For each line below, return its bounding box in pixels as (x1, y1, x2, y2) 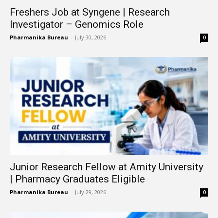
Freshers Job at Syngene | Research (10, 6, 170, 18)
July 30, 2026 (75, 33, 106, 41)
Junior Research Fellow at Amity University (10, 161, 203, 173)
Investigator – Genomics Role (10, 18, 144, 30)
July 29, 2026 (75, 188, 106, 196)
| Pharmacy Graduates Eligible (10, 173, 145, 185)
